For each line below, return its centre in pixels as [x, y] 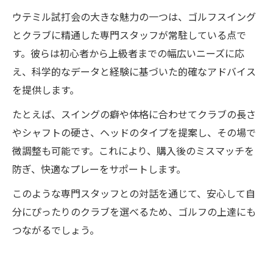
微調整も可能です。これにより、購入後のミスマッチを [133, 151]
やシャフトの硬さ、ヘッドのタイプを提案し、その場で [134, 132]
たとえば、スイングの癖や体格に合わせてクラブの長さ [134, 114]
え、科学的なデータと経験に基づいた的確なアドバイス [134, 71]
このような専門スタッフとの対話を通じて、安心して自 [134, 193]
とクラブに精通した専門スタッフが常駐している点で [129, 35]
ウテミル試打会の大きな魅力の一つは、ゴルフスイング [134, 16]
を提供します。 [46, 90]
